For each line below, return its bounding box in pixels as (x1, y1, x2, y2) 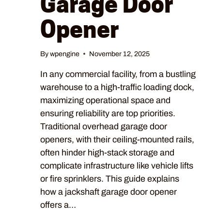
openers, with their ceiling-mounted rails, (40, 134, 194, 144)
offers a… (40, 200, 76, 210)
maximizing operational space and (40, 95, 170, 105)
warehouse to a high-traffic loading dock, (40, 82, 194, 92)
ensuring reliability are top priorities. (40, 108, 175, 118)
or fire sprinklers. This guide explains (40, 173, 179, 184)
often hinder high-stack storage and (40, 147, 174, 157)
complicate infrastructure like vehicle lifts (40, 160, 193, 170)
